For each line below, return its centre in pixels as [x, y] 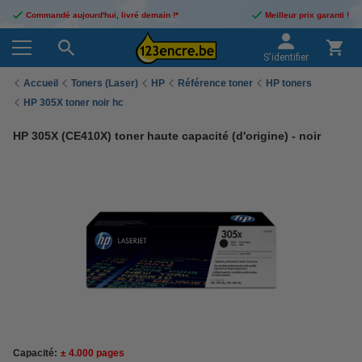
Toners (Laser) [105, 83]
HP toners [289, 83]
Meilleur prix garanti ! [307, 15]
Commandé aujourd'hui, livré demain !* [102, 15]
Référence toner [215, 83]
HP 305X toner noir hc [74, 102]
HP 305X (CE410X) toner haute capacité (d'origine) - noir [167, 136]
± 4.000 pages [93, 353]
